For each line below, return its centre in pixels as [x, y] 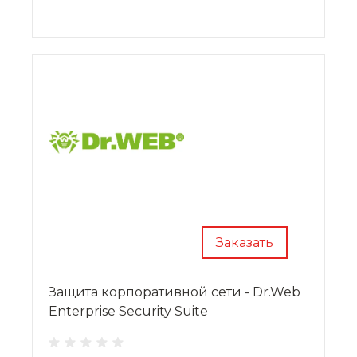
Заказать [245, 242]
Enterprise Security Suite [128, 311]
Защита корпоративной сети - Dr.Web [175, 292]
